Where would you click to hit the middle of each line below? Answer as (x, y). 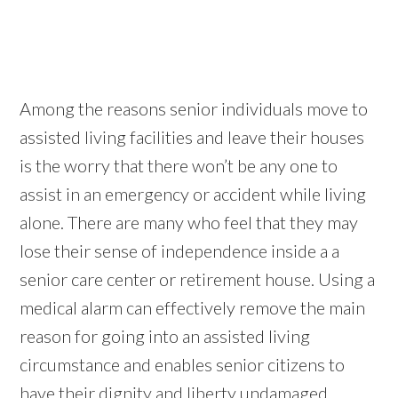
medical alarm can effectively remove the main (193, 307)
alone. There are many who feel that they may (189, 222)
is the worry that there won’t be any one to (179, 165)
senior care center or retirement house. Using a (198, 279)
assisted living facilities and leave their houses (192, 136)
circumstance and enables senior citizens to (183, 364)
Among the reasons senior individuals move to (194, 108)
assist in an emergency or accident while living (193, 193)
